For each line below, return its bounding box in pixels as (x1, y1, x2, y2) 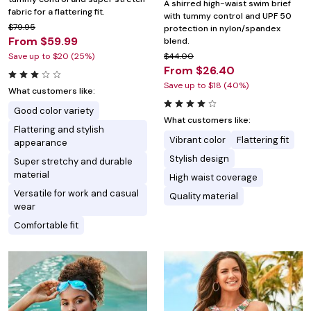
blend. (164, 35, 190, 47)
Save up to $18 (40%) (164, 80, 249, 92)
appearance (14, 137, 67, 149)
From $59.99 (8, 34, 78, 49)
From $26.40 (164, 63, 235, 78)
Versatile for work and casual (14, 187, 139, 200)
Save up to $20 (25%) (8, 51, 94, 62)
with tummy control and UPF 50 (164, 10, 292, 22)
